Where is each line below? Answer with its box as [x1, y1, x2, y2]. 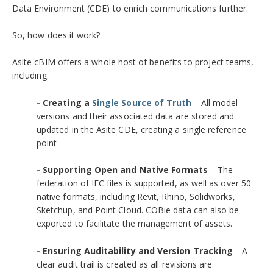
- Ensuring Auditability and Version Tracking [37, 244, 233, 257]
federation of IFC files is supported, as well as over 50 [37, 177, 251, 190]
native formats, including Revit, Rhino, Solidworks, [37, 191, 235, 203]
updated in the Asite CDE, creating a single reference [37, 123, 246, 135]
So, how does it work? [12, 29, 101, 41]
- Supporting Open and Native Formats [37, 164, 208, 176]
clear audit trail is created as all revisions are [37, 258, 213, 270]
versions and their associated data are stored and [37, 110, 235, 122]
